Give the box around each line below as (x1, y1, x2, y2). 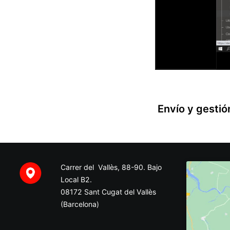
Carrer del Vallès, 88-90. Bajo (61, 163, 162, 171)
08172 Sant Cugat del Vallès (61, 187, 156, 196)
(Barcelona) (61, 200, 99, 208)
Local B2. (61, 175, 92, 184)
